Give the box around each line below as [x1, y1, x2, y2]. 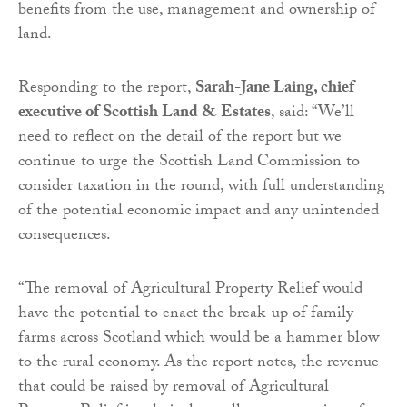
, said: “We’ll [271, 99, 354, 128]
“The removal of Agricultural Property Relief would [18, 275, 362, 304]
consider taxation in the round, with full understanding [18, 173, 385, 202]
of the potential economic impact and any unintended [18, 197, 379, 226]
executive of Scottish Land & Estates [18, 99, 271, 128]
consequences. [18, 222, 111, 251]
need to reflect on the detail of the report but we [18, 124, 342, 153]
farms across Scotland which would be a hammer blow [18, 324, 379, 353]
